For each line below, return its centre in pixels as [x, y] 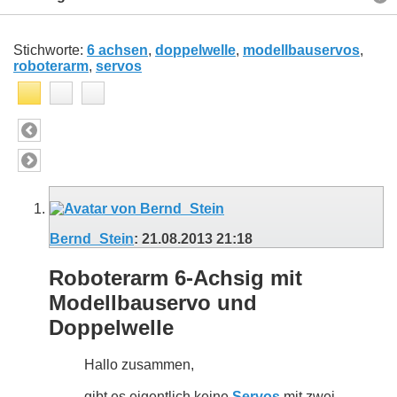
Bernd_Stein [92, 238]
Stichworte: [50, 50]
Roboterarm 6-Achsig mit [175, 277]
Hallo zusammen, [139, 365]
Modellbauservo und [153, 302]
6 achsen [117, 50]
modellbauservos [301, 50]
